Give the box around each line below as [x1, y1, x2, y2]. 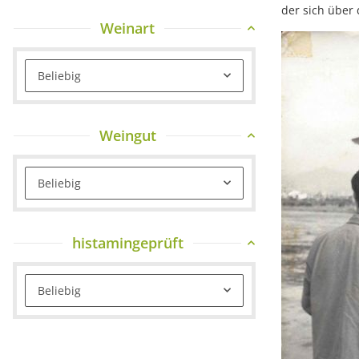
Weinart [100, 18, 155, 38]
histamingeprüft [71, 232, 184, 252]
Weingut [99, 125, 156, 145]
